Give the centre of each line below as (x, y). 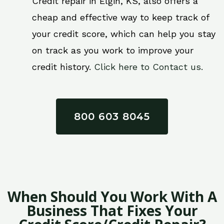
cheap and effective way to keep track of (120, 17)
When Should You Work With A (112, 196)
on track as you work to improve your (113, 50)
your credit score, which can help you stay (124, 33)
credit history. (63, 66)
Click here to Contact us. (148, 66)
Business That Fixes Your (112, 210)
